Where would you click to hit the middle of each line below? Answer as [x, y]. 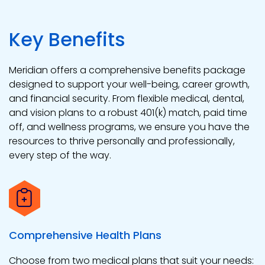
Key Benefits [67, 40]
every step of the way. [60, 156]
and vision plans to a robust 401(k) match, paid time [128, 113]
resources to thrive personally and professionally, [122, 141]
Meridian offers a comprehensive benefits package [127, 70]
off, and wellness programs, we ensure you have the [129, 127]
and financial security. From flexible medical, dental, [127, 99]
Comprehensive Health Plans [85, 235]
